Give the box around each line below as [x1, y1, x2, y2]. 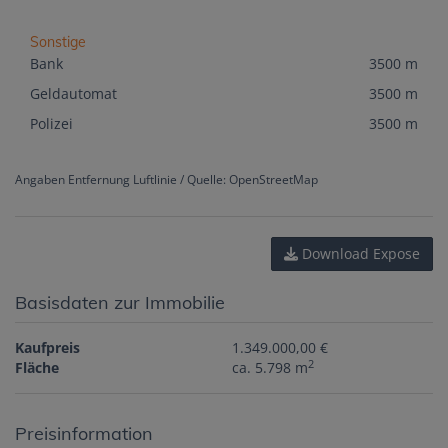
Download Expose [298, 244, 420, 264]
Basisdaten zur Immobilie [15, 291, 225, 315]
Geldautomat [30, 84, 117, 104]
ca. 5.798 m [232, 358, 309, 378]
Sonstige [30, 33, 86, 52]
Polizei [30, 114, 73, 134]
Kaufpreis [15, 338, 80, 358]
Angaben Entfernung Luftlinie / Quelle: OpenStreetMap [15, 171, 318, 188]
